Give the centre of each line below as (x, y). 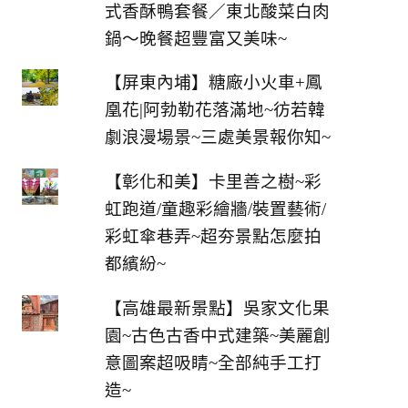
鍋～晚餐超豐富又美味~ (195, 38)
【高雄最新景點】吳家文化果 (217, 308)
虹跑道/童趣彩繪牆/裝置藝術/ (215, 209)
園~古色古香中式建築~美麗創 (217, 335)
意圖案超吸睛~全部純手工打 (213, 362)
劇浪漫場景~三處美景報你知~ (217, 138)
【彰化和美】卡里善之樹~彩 (213, 181)
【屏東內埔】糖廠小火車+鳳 (213, 83)
